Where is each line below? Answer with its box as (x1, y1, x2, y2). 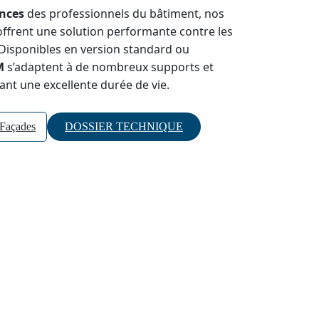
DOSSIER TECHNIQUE (65, 120, 183, 132)
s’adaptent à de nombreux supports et (4, 59, 214, 75)
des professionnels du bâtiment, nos (24, 6, 224, 21)
